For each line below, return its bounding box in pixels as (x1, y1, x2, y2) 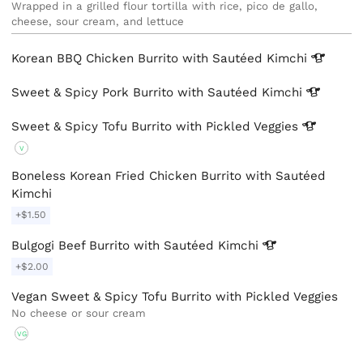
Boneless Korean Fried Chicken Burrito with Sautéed (11, 169, 327, 184)
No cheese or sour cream (11, 307, 147, 320)
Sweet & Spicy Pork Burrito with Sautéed (11, 84, 263, 100)
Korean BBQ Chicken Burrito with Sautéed (11, 51, 267, 66)
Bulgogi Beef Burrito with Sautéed (11, 237, 219, 253)
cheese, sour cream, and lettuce (11, 15, 185, 28)
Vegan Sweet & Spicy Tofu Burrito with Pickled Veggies (11, 289, 339, 305)
